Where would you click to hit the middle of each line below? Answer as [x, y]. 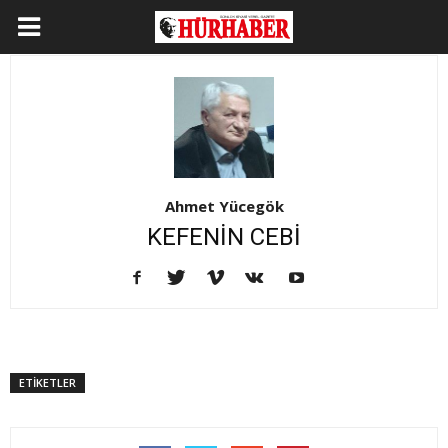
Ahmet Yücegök [224, 206]
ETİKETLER [47, 383]
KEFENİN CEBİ [224, 237]
